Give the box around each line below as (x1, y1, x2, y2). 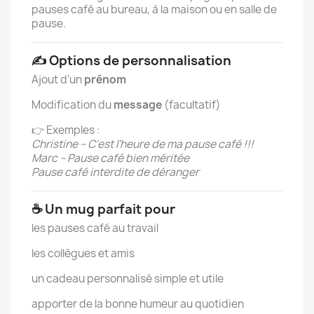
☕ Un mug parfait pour (32, 200, 175, 218)
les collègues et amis (32, 246, 135, 261)
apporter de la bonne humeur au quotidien (32, 296, 244, 311)
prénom (84, 72, 126, 87)
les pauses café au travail (32, 221, 158, 235)
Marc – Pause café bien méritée (32, 151, 189, 165)
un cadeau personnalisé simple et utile (32, 271, 224, 286)
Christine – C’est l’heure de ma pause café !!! (32, 137, 254, 151)
